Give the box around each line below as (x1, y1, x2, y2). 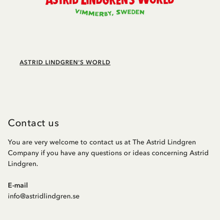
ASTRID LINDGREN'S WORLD (20, 58, 111, 66)
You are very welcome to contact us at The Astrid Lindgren (8, 137, 196, 146)
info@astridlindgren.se (8, 192, 80, 200)
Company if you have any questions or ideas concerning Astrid (8, 148, 209, 157)
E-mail (8, 181, 28, 190)
